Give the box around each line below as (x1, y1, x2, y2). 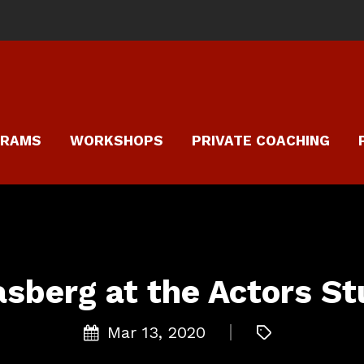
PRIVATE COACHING (192, 132, 330, 149)
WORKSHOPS (70, 132, 163, 149)
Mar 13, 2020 (107, 322, 206, 342)
